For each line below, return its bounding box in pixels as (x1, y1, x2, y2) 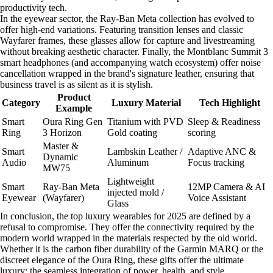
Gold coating (107, 127, 157, 138)
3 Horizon (43, 127, 82, 138)
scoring (188, 127, 216, 138)
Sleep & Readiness (188, 116, 260, 127)
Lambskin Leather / (107, 146, 182, 157)
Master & (43, 140, 79, 151)
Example (55, 102, 92, 113)
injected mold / (107, 186, 164, 197)
